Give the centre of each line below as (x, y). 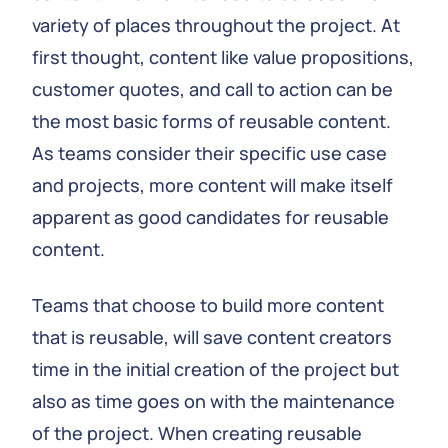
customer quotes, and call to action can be (212, 89)
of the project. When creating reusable (197, 433)
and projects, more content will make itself (212, 185)
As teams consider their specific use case (209, 153)
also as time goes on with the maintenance (213, 401)
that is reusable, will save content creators (212, 337)
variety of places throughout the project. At (216, 25)
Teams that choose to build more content (208, 305)
